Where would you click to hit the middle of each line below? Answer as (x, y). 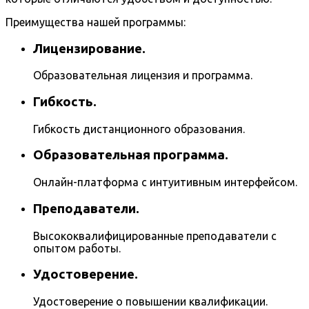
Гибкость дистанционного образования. (139, 129)
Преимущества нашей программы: (96, 22)
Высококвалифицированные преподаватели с (155, 236)
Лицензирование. (89, 48)
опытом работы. (77, 248)
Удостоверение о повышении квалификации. (150, 301)
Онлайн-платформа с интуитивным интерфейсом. (165, 182)
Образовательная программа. (131, 155)
